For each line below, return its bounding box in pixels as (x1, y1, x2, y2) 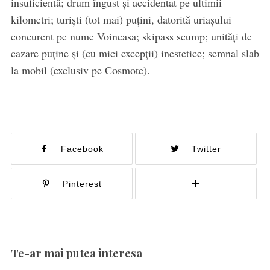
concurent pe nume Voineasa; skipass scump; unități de (10, 29, 252, 44)
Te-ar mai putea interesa (10, 245, 142, 261)
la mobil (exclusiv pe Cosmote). (10, 63, 150, 78)
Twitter (191, 144, 221, 154)
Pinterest (62, 179, 102, 189)
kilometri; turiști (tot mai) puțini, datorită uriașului (10, 12, 231, 27)
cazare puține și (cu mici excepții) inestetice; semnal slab (10, 46, 259, 61)
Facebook (60, 144, 104, 154)
